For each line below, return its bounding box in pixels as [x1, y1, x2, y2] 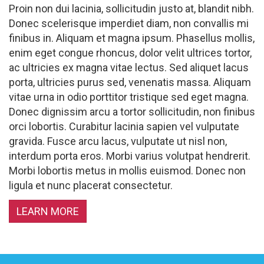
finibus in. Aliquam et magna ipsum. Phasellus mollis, [9, 31, 255, 44]
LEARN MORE [16, 205, 79, 217]
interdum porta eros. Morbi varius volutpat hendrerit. [9, 149, 250, 162]
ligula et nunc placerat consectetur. [9, 179, 173, 192]
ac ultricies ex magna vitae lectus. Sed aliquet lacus [9, 61, 249, 74]
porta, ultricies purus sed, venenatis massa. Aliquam [9, 75, 251, 88]
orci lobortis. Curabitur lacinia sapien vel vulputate [9, 120, 239, 133]
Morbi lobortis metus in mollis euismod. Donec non [9, 164, 246, 177]
